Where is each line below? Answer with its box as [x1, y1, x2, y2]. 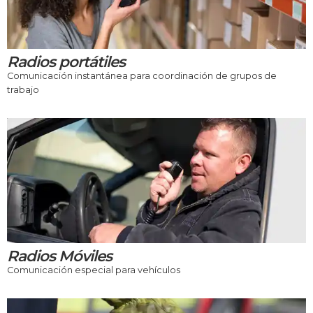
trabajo [7, 85, 39, 96]
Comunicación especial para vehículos [7, 264, 180, 275]
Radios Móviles [7, 246, 112, 265]
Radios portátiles [7, 52, 125, 71]
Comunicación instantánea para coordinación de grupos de [7, 71, 277, 82]
